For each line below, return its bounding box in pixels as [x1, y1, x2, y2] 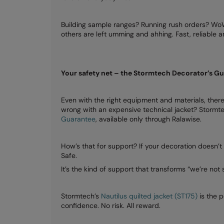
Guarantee [61, 114, 95, 123]
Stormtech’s [61, 191, 101, 200]
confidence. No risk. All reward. [61, 201, 160, 210]
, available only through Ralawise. [95, 114, 201, 123]
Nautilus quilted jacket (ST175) [101, 191, 197, 200]
